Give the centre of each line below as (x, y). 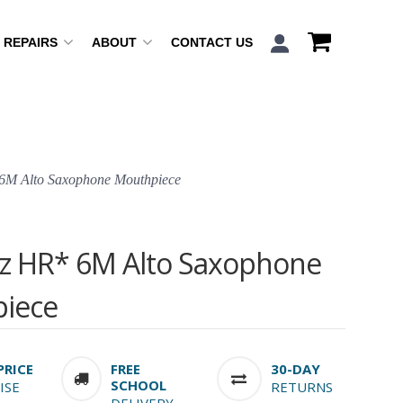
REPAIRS (32, 42)
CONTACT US (211, 42)
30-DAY (295, 369)
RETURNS (301, 387)
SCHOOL (138, 385)
